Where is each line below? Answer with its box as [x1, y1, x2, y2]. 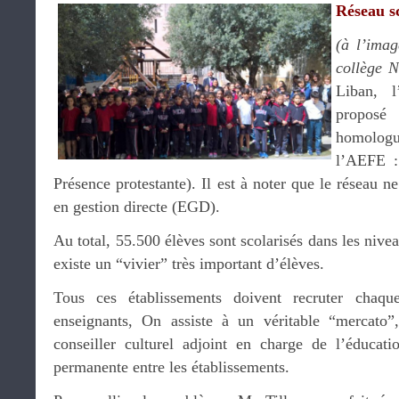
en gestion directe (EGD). [53, 197, 220, 216]
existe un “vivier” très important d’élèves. [53, 254, 324, 273]
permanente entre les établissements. [53, 357, 289, 376]
